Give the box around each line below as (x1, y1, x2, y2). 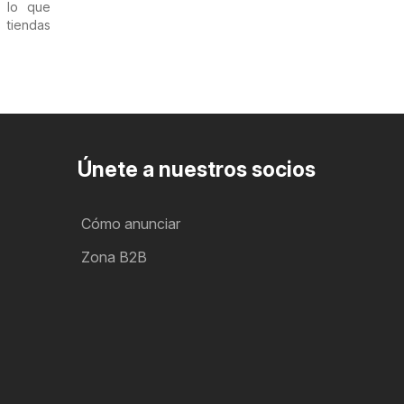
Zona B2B (81, 248, 147, 267)
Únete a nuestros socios (78, 157, 316, 183)
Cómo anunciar (81, 215, 180, 234)
